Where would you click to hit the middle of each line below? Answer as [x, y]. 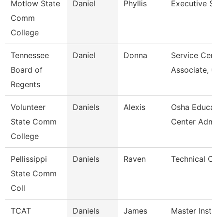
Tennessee [30, 55]
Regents [25, 84]
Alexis [134, 107]
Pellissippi [29, 159]
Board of [27, 70]
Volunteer [28, 107]
